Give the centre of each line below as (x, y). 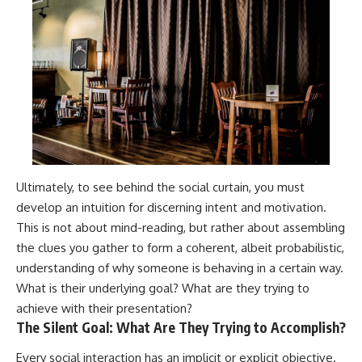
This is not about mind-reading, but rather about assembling (181, 227)
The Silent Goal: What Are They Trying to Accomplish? (181, 327)
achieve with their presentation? (104, 308)
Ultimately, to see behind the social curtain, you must (160, 187)
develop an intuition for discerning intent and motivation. (171, 207)
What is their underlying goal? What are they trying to (163, 288)
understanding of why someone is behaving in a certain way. (180, 267)
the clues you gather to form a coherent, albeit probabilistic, (180, 247)
